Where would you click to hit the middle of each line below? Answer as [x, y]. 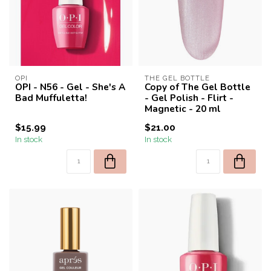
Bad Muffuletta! [51, 98]
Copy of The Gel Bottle [198, 87]
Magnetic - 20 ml [183, 109]
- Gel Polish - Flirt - [189, 98]
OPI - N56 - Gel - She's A [70, 87]
